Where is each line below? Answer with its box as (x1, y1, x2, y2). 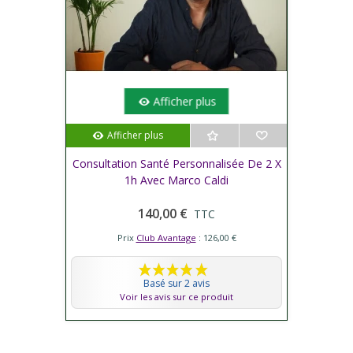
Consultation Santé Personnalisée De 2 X (72, 155, 281, 171)
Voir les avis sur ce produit (120, 290, 233, 303)
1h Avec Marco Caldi (124, 172, 229, 188)
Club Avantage (136, 231, 196, 243)
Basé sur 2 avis (143, 276, 210, 290)
